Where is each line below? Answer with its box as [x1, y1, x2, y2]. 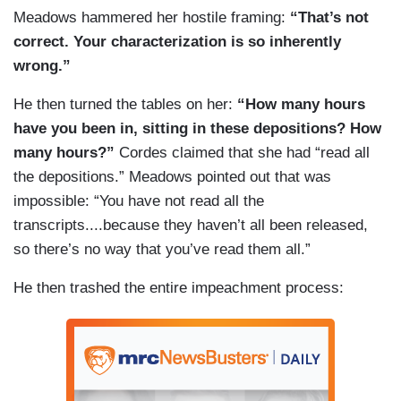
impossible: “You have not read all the [13, 192, 264, 210]
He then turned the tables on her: [13, 96, 237, 114]
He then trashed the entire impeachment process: [13, 279, 344, 297]
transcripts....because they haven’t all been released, [13, 217, 368, 235]
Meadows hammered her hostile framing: [13, 9, 290, 27]
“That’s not [290, 9, 369, 27]
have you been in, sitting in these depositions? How [13, 120, 381, 138]
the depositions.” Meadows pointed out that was [13, 168, 331, 186]
